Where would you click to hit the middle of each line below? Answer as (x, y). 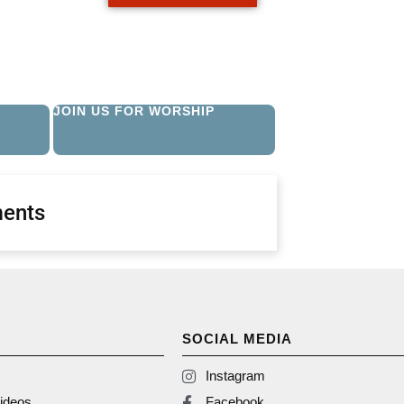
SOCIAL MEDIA (237, 339)
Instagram (236, 376)
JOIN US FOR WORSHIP (134, 111)
